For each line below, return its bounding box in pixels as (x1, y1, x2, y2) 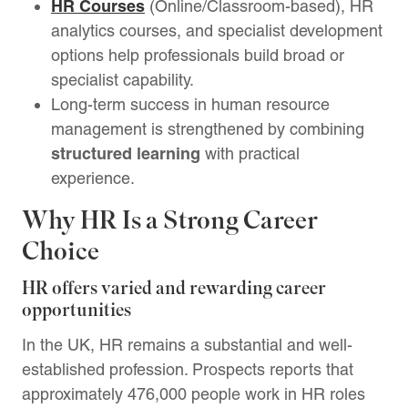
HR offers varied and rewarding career (22, 276, 326, 301)
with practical (205, 143, 300, 163)
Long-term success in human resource (51, 94, 330, 114)
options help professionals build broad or (51, 45, 344, 65)
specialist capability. (51, 69, 194, 89)
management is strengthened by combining (51, 118, 364, 138)
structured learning (51, 142, 205, 164)
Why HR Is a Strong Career (22, 203, 318, 237)
